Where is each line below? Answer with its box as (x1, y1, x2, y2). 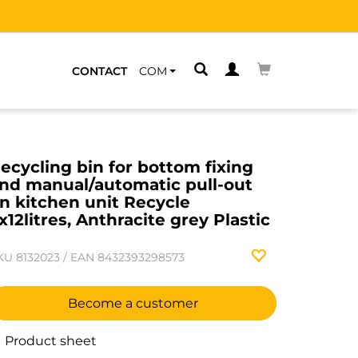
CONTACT (72, 63, 127, 78)
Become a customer (67, 296, 198, 311)
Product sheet (2, 333, 97, 348)
